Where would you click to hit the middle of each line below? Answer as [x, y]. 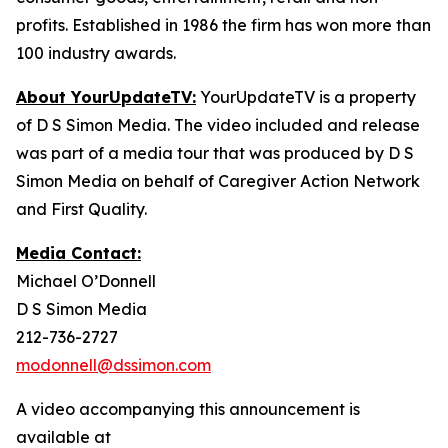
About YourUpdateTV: [106, 97]
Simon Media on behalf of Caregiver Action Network [218, 181]
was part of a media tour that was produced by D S [215, 153]
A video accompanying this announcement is [188, 409]
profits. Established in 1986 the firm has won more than [223, 25]
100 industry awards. [96, 53]
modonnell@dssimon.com [113, 365]
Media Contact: [78, 253]
